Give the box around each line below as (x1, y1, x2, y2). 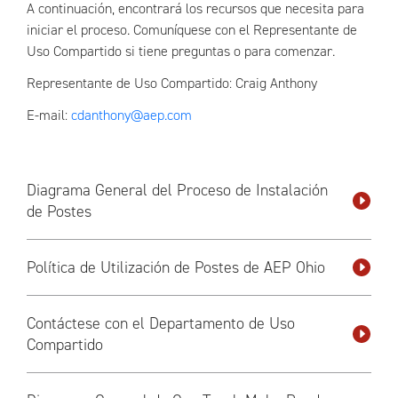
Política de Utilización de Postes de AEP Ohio (27, 257, 325, 278)
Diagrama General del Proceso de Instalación (27, 179, 328, 201)
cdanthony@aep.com (71, 106, 192, 124)
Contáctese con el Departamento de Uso (27, 313, 295, 334)
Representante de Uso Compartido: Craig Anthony (27, 74, 317, 92)
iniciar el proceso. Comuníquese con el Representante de (27, 20, 357, 39)
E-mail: (27, 106, 71, 124)
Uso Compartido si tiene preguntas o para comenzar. (27, 42, 335, 60)
